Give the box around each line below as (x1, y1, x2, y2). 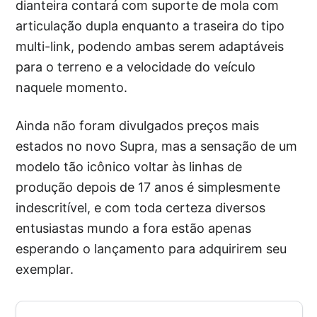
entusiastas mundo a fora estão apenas (16, 221, 252, 236)
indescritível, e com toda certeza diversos (16, 200, 266, 216)
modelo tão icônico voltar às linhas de (16, 159, 243, 175)
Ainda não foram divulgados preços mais (16, 118, 260, 134)
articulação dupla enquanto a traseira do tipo (16, 18, 285, 34)
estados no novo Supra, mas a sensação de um (16, 139, 298, 154)
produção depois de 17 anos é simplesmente (16, 180, 281, 195)
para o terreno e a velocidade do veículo (16, 59, 256, 75)
